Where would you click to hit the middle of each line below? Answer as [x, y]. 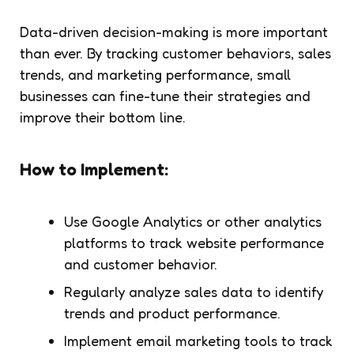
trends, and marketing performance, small [155, 74]
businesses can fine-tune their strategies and [165, 95]
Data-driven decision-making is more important [174, 31]
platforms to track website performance [194, 242]
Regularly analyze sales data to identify [194, 291]
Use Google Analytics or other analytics [193, 221]
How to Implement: [94, 169]
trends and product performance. [172, 313]
